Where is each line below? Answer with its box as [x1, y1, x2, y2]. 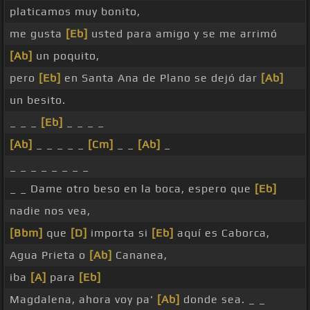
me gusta [10, 27, 66, 41]
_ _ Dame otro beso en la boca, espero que [10, 182, 255, 196]
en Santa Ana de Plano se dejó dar [61, 71, 261, 85]
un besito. [10, 93, 66, 107]
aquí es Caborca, [174, 226, 270, 240]
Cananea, [112, 248, 167, 262]
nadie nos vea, [10, 204, 91, 218]
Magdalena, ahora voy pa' [10, 293, 157, 307]
